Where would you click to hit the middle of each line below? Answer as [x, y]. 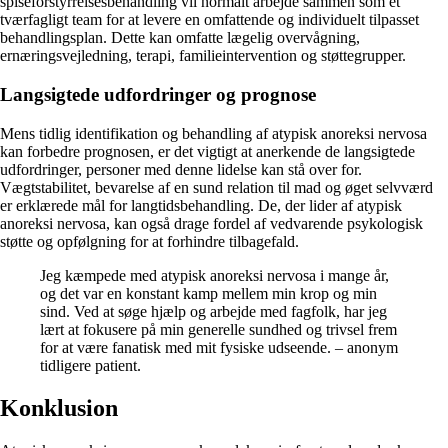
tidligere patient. [90, 365]
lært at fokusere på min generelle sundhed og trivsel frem [218, 329]
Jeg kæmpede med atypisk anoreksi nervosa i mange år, [214, 275]
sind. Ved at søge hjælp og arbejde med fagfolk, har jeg [213, 311]
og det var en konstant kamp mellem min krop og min [208, 293]
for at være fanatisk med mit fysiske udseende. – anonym [219, 347]
